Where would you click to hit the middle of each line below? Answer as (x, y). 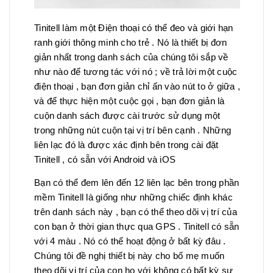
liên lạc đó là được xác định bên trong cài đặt (126, 145)
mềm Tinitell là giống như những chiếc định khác (133, 197)
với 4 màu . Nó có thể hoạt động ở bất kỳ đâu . (130, 241)
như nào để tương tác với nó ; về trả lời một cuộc (136, 72)
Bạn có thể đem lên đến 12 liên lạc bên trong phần (137, 183)
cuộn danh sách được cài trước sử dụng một (127, 116)
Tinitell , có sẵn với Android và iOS (105, 160)
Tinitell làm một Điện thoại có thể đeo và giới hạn (134, 28)
